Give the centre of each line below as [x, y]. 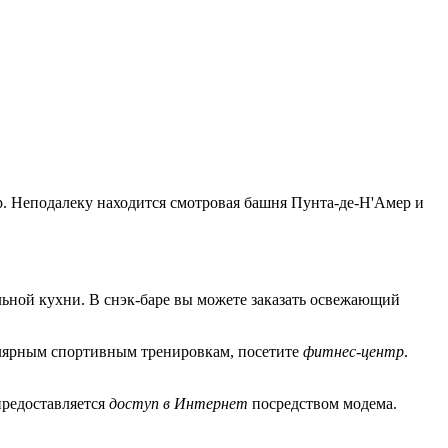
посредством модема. [322, 403]
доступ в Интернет [178, 403]
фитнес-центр [353, 351]
